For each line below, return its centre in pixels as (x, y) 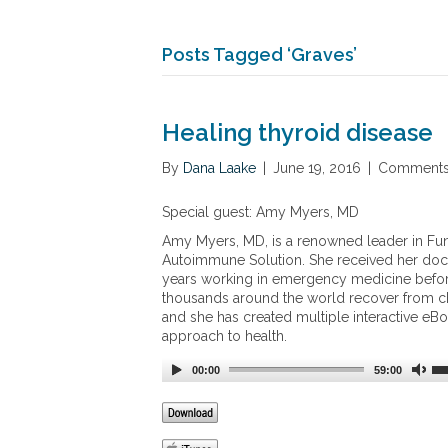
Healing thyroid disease (297, 132)
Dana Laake (219, 167)
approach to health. (224, 335)
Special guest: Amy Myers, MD (260, 211)
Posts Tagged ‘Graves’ (259, 54)
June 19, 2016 (317, 167)
